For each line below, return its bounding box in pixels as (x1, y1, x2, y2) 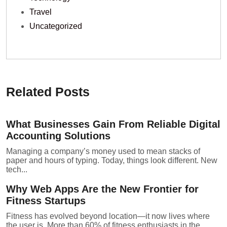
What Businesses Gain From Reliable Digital (6, 119, 220, 130)
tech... (6, 165, 27, 174)
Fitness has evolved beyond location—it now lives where (6, 212, 210, 221)
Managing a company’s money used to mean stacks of (6, 147, 200, 156)
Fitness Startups (6, 195, 86, 207)
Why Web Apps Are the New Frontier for (6, 183, 199, 195)
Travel (29, 8, 52, 17)
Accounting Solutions (6, 130, 110, 142)
